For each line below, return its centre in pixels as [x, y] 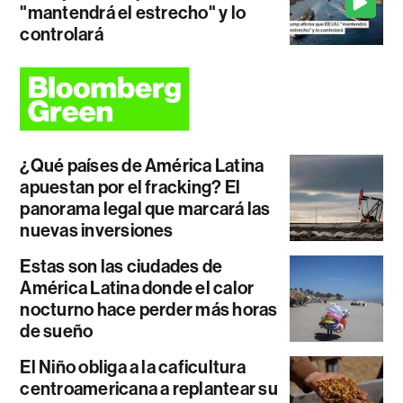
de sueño [57, 331]
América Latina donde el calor [137, 288]
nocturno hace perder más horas [149, 310]
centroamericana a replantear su [149, 389]
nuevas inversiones [97, 231]
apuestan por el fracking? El [130, 188]
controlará [62, 34]
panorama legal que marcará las [145, 209]
